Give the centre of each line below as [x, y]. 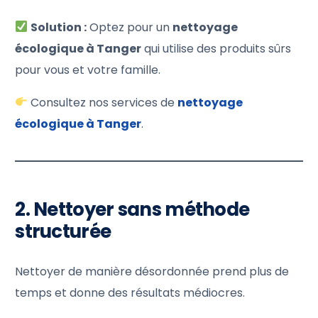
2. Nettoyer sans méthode [132, 209]
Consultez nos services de [103, 102]
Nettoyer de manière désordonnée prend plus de [152, 271]
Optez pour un [130, 27]
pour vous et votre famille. [88, 70]
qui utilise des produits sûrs [216, 48]
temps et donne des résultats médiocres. [130, 292]
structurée [63, 231]
